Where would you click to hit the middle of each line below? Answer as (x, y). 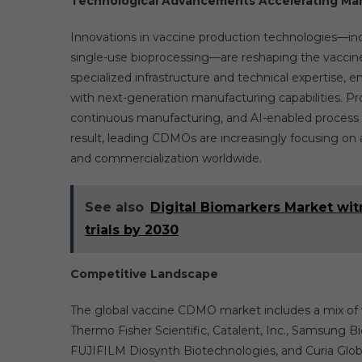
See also (114, 207)
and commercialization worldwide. (166, 158)
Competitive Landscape (144, 274)
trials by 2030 (132, 230)
